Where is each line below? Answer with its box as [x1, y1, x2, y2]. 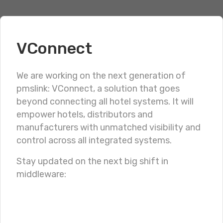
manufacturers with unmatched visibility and [16, 122, 201, 133]
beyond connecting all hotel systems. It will [16, 96, 194, 107]
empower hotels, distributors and [16, 109, 153, 120]
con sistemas [92, 109, 166, 123]
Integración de [53, 86, 136, 100]
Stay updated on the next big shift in [16, 156, 168, 167]
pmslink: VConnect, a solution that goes [16, 83, 180, 94]
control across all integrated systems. [16, 135, 172, 146]
